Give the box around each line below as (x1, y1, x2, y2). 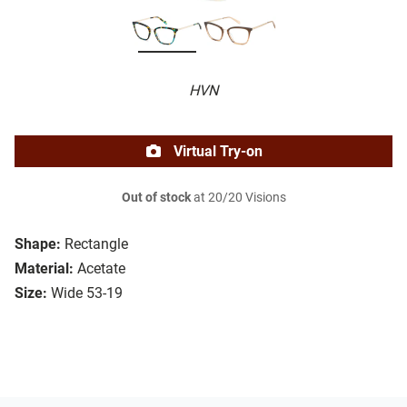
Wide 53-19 (51, 284, 123, 303)
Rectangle (65, 235, 128, 253)
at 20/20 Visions (190, 190, 286, 206)
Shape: (15, 235, 61, 253)
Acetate (77, 260, 125, 278)
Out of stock (121, 190, 191, 206)
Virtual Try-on (170, 143, 263, 161)
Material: (15, 260, 74, 278)
